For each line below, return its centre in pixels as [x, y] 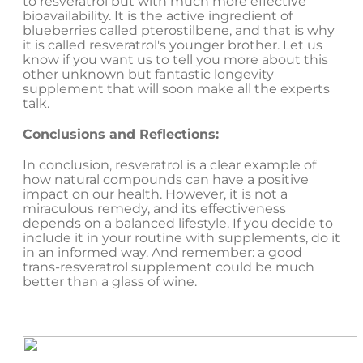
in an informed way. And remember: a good [162, 253]
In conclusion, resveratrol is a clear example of [169, 165]
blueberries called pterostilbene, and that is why [179, 31]
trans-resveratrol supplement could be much [169, 267]
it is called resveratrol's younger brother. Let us [173, 45]
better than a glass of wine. [110, 282]
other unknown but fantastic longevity [148, 75]
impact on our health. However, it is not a [155, 194]
